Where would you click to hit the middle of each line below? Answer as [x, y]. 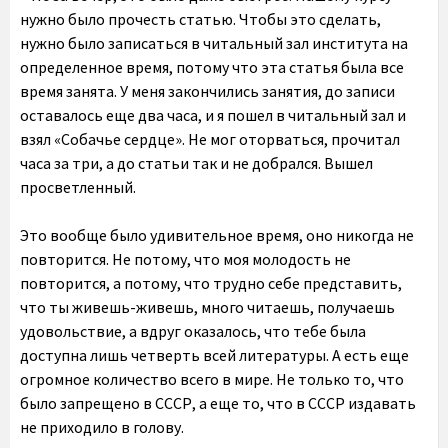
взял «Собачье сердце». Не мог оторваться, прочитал [210, 139]
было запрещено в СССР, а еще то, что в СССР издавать [218, 403]
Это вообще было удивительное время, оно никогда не [217, 235]
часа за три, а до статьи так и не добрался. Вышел [196, 163]
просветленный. [78, 187]
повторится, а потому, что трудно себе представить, [211, 283]
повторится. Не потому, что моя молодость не [185, 259]
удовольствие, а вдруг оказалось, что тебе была [193, 331]
